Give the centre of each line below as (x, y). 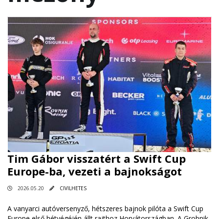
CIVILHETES (73, 188)
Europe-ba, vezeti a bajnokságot (95, 171)
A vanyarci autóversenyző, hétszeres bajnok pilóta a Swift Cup (105, 209)
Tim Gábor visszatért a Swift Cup (97, 159)
